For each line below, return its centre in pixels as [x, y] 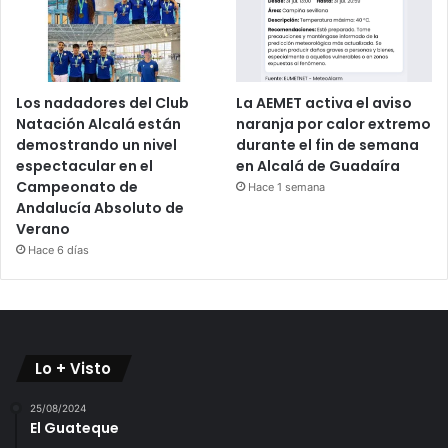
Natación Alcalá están [98, 123]
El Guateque [74, 427]
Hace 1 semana [287, 186]
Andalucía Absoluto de [100, 207]
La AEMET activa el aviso [324, 102]
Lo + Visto [73, 368]
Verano [43, 228]
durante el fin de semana [328, 144]
